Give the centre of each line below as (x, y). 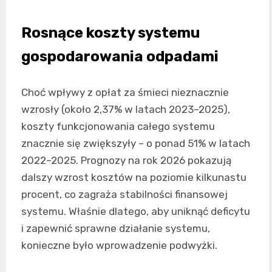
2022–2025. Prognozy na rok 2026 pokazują (126, 160)
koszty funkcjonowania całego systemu (118, 126)
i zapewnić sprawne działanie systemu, (116, 228)
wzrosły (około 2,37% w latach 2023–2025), (126, 109)
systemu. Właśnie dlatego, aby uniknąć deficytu (136, 211)
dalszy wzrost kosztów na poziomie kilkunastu (134, 177)
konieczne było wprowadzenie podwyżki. (119, 245)
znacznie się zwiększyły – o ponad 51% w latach (136, 143)
